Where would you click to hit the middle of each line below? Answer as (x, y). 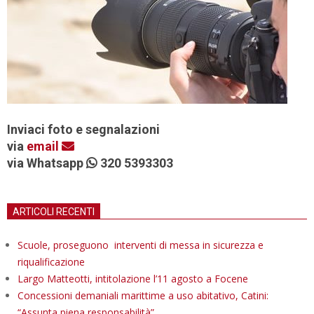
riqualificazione (51, 261)
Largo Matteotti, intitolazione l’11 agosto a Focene (133, 278)
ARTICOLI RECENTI (54, 211)
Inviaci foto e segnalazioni (83, 129)
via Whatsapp (47, 163)
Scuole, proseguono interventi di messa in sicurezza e (141, 245)
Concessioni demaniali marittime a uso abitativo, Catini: (143, 295)
